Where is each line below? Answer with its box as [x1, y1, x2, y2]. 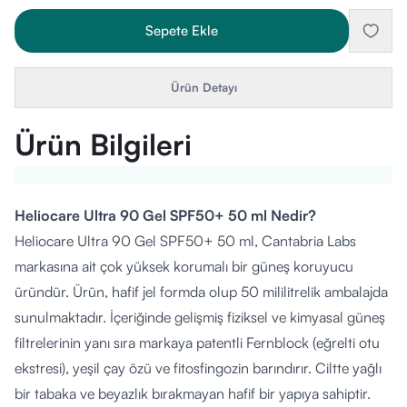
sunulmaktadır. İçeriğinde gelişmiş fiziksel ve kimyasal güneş [15, 308, 385, 326]
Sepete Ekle [145, 22, 218, 39]
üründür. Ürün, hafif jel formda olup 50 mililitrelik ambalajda [15, 283, 388, 301]
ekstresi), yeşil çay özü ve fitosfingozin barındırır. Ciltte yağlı [15, 359, 382, 377]
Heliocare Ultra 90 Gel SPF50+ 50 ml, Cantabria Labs [15, 232, 356, 250]
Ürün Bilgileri [15, 126, 192, 163]
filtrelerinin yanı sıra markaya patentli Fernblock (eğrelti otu [15, 333, 380, 352]
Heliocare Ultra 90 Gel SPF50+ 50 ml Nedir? [15, 206, 316, 224]
